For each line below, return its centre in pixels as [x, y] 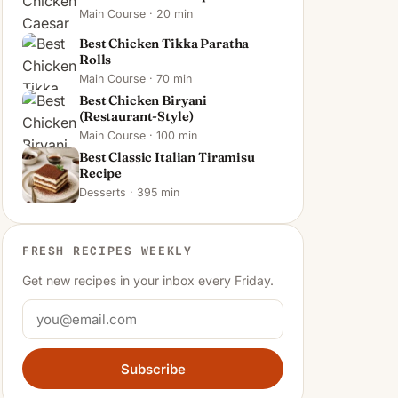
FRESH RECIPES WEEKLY [107, 251]
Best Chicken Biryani [143, 100]
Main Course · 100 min [138, 135]
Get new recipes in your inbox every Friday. [148, 280]
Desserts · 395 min [129, 192]
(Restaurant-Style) [136, 116]
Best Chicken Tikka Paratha [164, 43]
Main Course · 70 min [135, 78]
